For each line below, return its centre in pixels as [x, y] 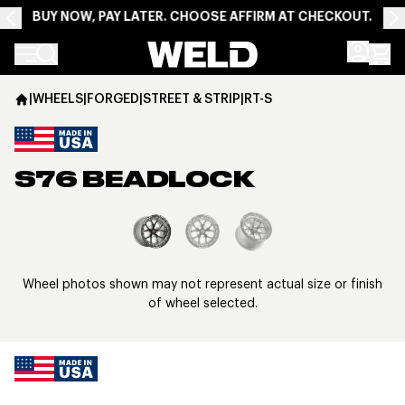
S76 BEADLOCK [134, 181]
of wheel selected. [202, 303]
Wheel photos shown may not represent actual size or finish [202, 284]
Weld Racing [188, 51]
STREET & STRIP [192, 99]
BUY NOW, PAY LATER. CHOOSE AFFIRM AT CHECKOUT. [202, 16]
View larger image [260, 220]
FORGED [113, 99]
